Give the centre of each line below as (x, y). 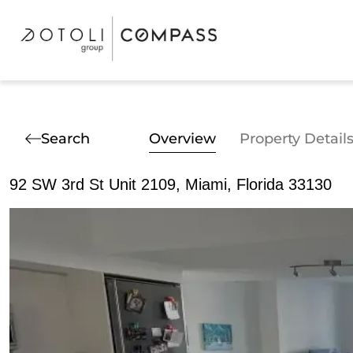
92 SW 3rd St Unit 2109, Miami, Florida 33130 (171, 184)
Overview (182, 138)
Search (65, 138)
